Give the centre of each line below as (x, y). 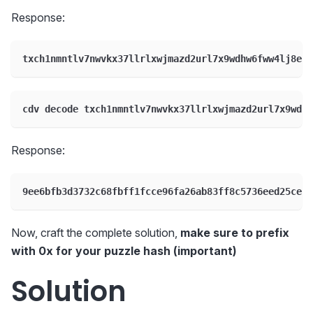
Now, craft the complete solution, (96, 233)
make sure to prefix (235, 233)
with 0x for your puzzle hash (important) (124, 251)
